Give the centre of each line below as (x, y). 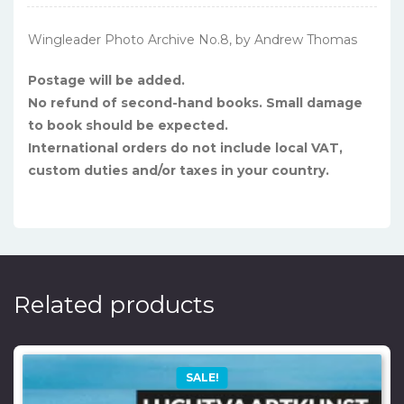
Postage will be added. (106, 80)
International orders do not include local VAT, (185, 147)
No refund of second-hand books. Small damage (195, 102)
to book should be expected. (128, 125)
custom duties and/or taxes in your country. (179, 170)
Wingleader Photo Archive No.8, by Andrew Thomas (193, 39)
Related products (114, 304)
